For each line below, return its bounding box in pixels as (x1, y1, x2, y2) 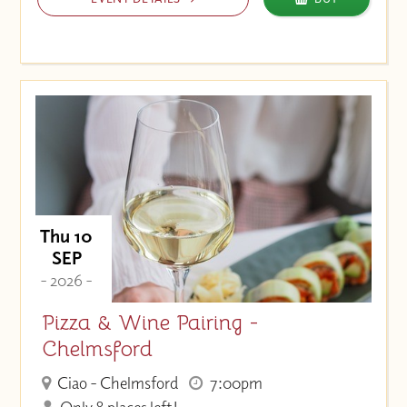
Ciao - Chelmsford (55, 372, 179, 393)
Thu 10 (40, 224, 94, 248)
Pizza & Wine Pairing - (41, 308, 259, 336)
